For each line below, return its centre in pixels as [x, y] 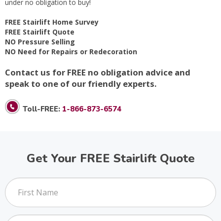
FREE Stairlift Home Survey [52, 22]
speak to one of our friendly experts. [81, 84]
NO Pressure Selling [40, 42]
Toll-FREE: [42, 109]
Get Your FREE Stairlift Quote [110, 159]
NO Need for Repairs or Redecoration [71, 52]
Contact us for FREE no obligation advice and [98, 72]
